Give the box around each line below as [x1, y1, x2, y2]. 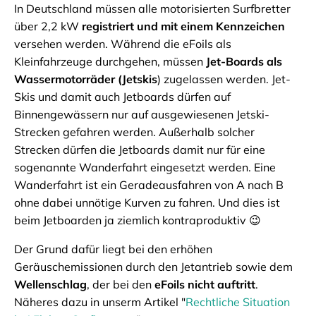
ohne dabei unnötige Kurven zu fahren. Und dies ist [14, 195, 280, 210]
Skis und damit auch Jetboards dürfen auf [14, 90, 231, 104]
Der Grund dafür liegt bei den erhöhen [14, 242, 212, 257]
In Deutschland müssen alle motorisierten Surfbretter [14, 1, 291, 16]
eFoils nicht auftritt [154, 277, 255, 292]
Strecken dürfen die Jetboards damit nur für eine [14, 142, 265, 157]
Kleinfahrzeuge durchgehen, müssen [14, 54, 203, 69]
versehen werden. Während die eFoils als [14, 37, 231, 51]
